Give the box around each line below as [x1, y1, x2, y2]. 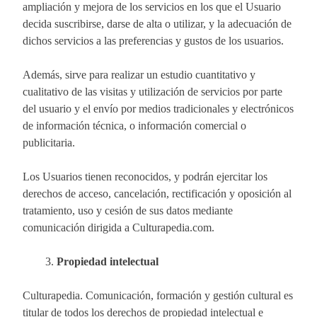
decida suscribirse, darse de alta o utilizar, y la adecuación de [23, 17, 292, 30]
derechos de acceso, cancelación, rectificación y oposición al [23, 187, 292, 200]
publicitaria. [23, 136, 75, 149]
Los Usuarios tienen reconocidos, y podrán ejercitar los [23, 170, 267, 183]
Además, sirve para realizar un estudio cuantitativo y [23, 68, 255, 81]
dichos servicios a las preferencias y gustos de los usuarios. [23, 34, 284, 47]
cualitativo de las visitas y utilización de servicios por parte [23, 85, 282, 98]
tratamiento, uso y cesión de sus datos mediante [23, 204, 233, 217]
